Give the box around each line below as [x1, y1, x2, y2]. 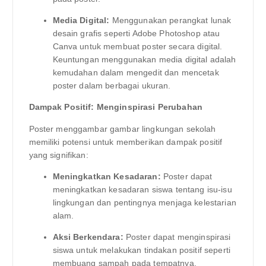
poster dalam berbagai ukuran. [52, 81, 171, 91]
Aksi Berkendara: [52, 232, 123, 242]
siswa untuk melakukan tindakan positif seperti [52, 245, 230, 255]
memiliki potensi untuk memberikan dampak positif [28, 137, 223, 147]
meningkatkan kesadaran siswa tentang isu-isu [52, 184, 232, 194]
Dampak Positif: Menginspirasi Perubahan [28, 102, 202, 112]
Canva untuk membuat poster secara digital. [52, 42, 223, 52]
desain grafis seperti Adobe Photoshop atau [52, 28, 220, 39]
